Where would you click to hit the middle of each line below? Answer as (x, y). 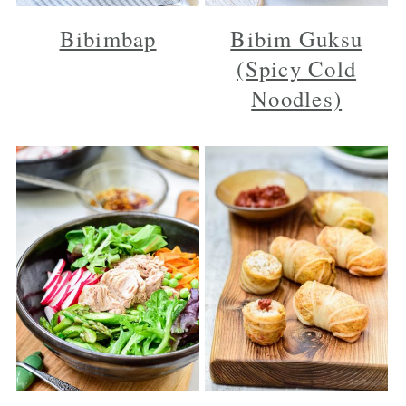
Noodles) (297, 99)
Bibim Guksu (297, 39)
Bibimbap (108, 39)
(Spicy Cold (297, 69)
